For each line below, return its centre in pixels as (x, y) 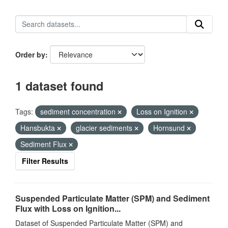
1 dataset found (59, 86)
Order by (30, 54)
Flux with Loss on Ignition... (68, 208)
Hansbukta (39, 128)
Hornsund (170, 128)
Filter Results (45, 161)
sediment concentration (79, 111)
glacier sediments (105, 128)
